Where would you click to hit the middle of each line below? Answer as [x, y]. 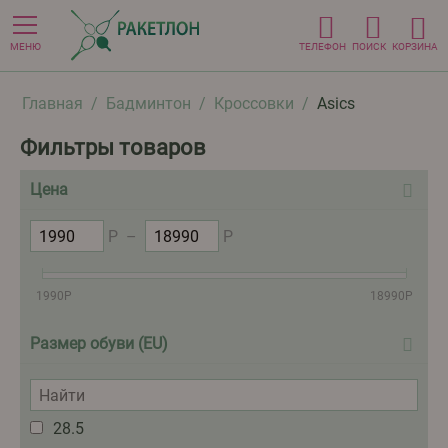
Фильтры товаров [113, 147]
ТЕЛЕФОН [322, 46]
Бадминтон [148, 103]
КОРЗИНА [415, 46]
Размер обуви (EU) [99, 343]
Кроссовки [254, 103]
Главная [52, 103]
